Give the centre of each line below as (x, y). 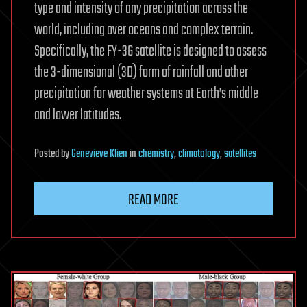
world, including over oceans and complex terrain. (144, 30)
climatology (199, 155)
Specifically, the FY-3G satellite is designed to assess (150, 52)
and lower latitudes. (78, 115)
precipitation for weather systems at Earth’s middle (146, 94)
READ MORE (153, 200)
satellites (240, 155)
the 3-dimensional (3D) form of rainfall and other (141, 73)
